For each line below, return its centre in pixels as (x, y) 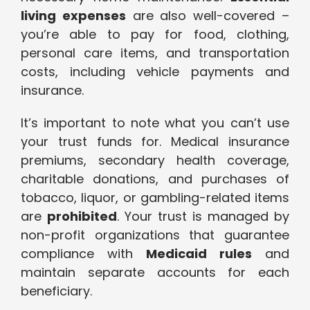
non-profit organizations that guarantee (155, 235)
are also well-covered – (208, 16)
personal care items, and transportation (155, 53)
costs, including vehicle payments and (155, 72)
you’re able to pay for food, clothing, (155, 35)
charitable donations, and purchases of (155, 179)
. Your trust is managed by (203, 217)
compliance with (83, 254)
